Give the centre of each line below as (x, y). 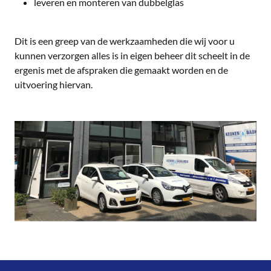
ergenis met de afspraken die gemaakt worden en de (121, 70)
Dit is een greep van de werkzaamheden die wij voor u (125, 41)
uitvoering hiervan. (54, 85)
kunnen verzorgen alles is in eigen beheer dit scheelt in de (132, 56)
